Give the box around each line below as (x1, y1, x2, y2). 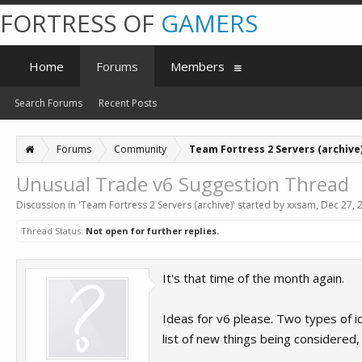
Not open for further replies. (86, 225, 219, 237)
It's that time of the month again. (162, 270, 344, 286)
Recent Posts (99, 96, 157, 110)
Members (170, 58, 225, 74)
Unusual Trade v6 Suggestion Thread (16, 170, 349, 197)
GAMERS (161, 6, 258, 40)
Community (114, 142, 166, 156)
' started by (233, 198, 287, 212)
